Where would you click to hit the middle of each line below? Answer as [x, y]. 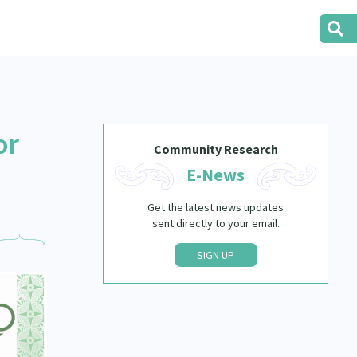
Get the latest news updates [216, 207]
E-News [216, 175]
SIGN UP [216, 255]
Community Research [216, 149]
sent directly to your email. [216, 223]
